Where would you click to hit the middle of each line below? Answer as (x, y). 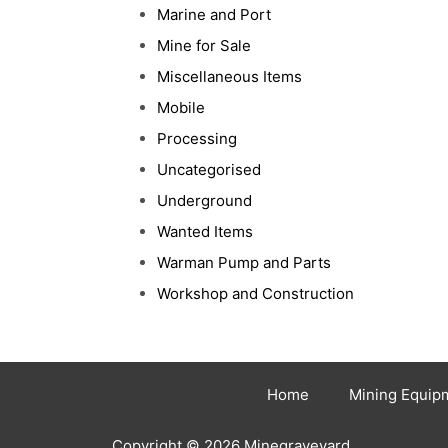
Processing (197, 138)
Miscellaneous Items (229, 76)
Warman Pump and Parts (244, 262)
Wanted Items (205, 231)
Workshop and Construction (255, 293)
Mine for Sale (204, 45)
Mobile (181, 107)
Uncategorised (209, 169)
